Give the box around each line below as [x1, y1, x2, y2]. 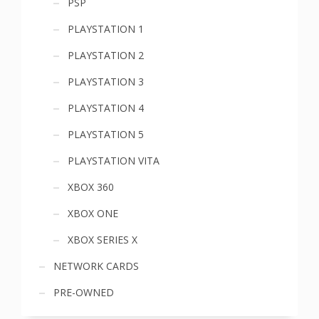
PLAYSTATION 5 [68, 127, 144, 142]
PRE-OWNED [53, 286, 114, 300]
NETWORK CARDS [53, 259, 139, 273]
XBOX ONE [68, 206, 118, 221]
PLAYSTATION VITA [68, 154, 159, 168]
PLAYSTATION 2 [68, 48, 144, 63]
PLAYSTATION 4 [68, 101, 144, 115]
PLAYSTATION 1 [68, 22, 144, 36]
